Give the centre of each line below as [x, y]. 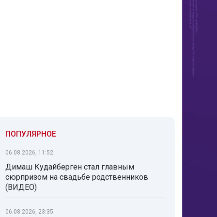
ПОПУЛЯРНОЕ [31, 134]
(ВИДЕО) [21, 187]
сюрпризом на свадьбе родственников [77, 177]
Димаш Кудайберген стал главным [70, 167]
